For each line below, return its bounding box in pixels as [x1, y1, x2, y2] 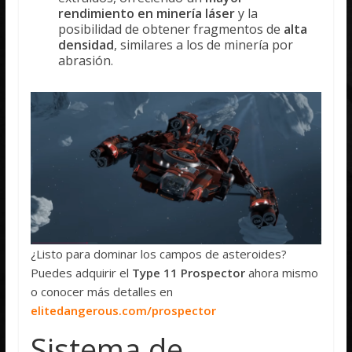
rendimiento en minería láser [58, 4, 236, 22]
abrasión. [58, 51, 114, 69]
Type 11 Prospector [132, 264, 246, 280]
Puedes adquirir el [31, 264, 133, 280]
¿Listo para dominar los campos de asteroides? [31, 245, 288, 262]
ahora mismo [245, 264, 319, 280]
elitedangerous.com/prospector [31, 302, 217, 318]
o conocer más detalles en [31, 283, 174, 299]
